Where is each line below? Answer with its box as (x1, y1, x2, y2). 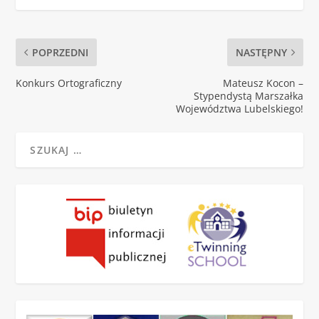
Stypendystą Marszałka (193, 89, 303, 103)
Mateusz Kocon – (222, 76, 303, 90)
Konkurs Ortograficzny (16, 76, 122, 90)
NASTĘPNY (235, 46, 287, 60)
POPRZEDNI (32, 46, 89, 60)
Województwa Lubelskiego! (175, 102, 303, 116)
